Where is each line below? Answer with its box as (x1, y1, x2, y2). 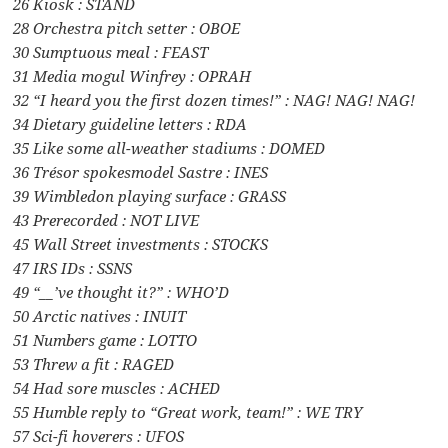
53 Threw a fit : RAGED (13, 353, 175, 374)
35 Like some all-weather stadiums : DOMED (13, 137, 326, 158)
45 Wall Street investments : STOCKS (13, 233, 269, 254)
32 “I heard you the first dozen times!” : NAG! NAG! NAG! (13, 89, 416, 110)
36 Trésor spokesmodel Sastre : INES (13, 161, 269, 182)
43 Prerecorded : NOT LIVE (13, 209, 200, 230)
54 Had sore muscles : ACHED (13, 377, 221, 398)
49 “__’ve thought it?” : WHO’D (13, 281, 230, 302)
